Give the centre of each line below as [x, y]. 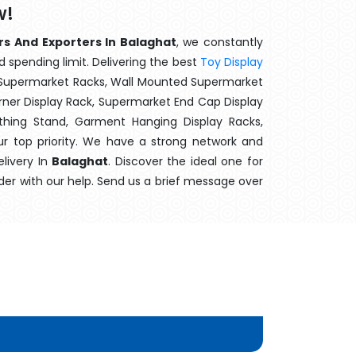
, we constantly [220, 42]
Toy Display [232, 62]
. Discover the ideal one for [186, 161]
